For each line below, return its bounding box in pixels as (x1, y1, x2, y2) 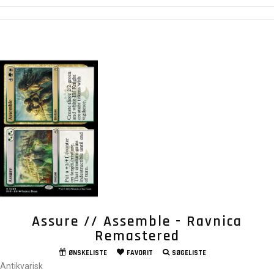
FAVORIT (126, 248, 153, 258)
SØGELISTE (171, 248, 206, 258)
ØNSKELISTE (68, 248, 107, 258)
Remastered (94, 227, 180, 246)
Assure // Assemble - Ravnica (32, 212, 242, 231)
